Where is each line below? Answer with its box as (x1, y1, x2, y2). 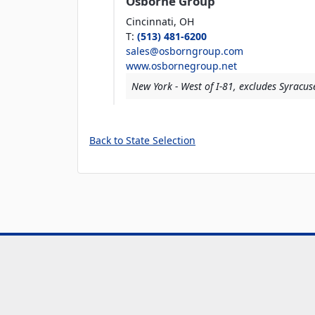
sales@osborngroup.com (126, 44, 243, 58)
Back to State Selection (89, 134, 195, 148)
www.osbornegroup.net (126, 59, 237, 73)
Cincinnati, (126, 15, 176, 29)
